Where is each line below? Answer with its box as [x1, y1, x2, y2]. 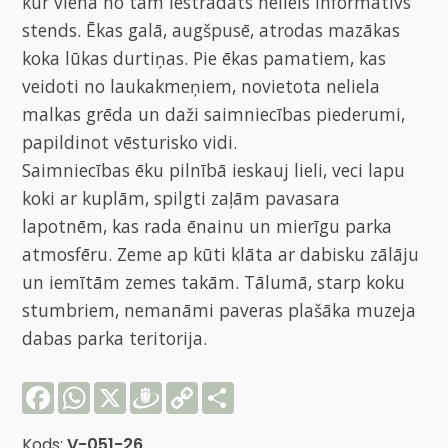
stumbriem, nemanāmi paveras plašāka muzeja [22, 297, 417, 322]
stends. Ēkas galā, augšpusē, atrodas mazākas [22, 17, 401, 42]
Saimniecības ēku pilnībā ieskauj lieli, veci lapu [22, 157, 406, 182]
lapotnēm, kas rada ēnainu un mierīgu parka [22, 213, 393, 238]
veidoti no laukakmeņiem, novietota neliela [22, 73, 381, 98]
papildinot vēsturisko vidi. [22, 129, 238, 154]
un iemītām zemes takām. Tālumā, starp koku [22, 269, 406, 294]
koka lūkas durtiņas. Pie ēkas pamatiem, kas [22, 45, 387, 70]
